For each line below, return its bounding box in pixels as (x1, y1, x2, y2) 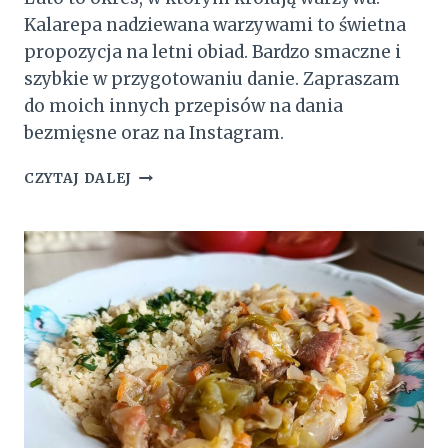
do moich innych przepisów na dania (24, 94, 343, 117)
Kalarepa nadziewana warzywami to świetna (24, 13, 406, 36)
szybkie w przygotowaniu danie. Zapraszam (24, 67, 400, 90)
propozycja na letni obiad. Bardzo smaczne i (24, 40, 401, 63)
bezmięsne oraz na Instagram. (24, 121, 284, 144)
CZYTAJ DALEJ (24, 169, 133, 187)
